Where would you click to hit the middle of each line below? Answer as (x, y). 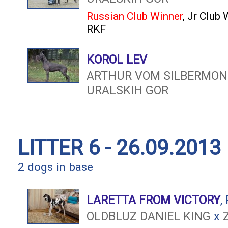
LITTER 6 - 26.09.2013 (119, 148)
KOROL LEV (117, 60)
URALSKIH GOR (127, 90)
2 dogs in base (55, 167)
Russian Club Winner (135, 16)
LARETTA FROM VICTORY (153, 200)
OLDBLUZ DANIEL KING (149, 216)
